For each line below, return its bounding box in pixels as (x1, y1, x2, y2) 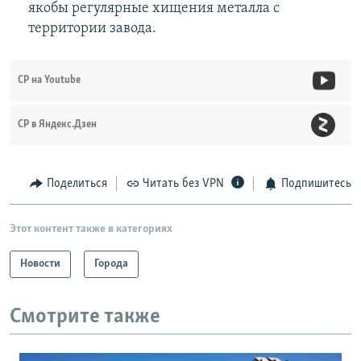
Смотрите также (10, 305, 160, 328)
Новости (20, 257, 60, 270)
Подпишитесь (280, 177, 351, 191)
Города (94, 257, 128, 270)
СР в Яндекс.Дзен (18, 119, 97, 131)
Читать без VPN (143, 177, 224, 191)
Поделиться (46, 177, 107, 191)
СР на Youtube (18, 75, 81, 86)
